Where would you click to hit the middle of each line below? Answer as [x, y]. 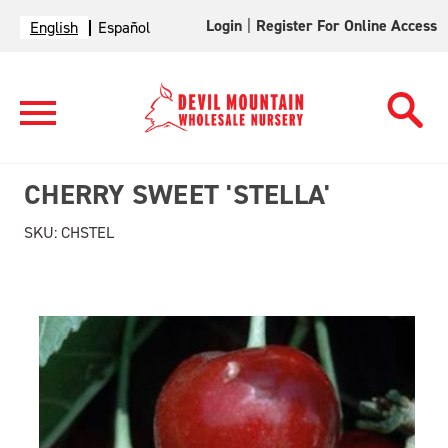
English [54, 27]
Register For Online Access [347, 25]
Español [124, 27]
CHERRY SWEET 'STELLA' [177, 194]
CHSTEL [85, 232]
